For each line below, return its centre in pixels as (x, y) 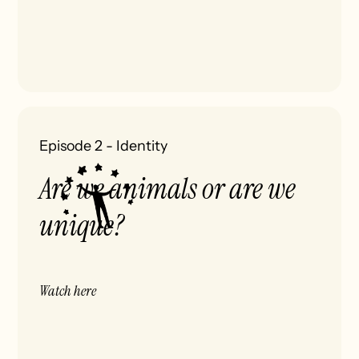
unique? (82, 226)
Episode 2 (71, 145)
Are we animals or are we (168, 189)
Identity (142, 145)
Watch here (68, 290)
